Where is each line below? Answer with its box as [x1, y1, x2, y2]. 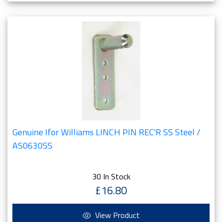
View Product [93, 209, 140, 221]
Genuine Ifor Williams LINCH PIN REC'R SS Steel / [12, 125, 200, 139]
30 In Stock [92, 170, 130, 182]
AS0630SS [12, 139, 53, 152]
